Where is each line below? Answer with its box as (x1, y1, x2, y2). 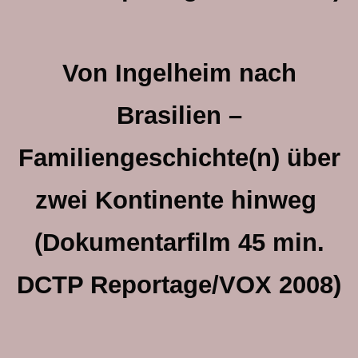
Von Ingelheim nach (62, 59, 296, 87)
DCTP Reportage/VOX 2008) (17, 271, 341, 299)
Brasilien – (116, 101, 242, 129)
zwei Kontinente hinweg (34, 186, 324, 214)
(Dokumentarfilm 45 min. (34, 229, 324, 257)
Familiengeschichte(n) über (18, 144, 340, 172)
